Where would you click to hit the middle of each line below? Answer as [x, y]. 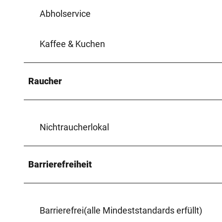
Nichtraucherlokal [74, 127]
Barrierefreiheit [60, 164]
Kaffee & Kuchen [72, 44]
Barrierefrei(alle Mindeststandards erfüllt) [121, 210]
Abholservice [65, 13]
